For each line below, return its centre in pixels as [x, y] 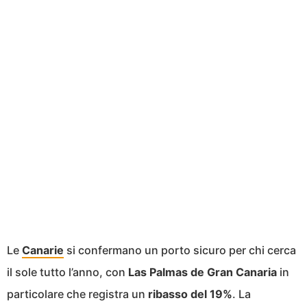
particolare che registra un [77, 294]
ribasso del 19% [190, 294]
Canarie [43, 250]
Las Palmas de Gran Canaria [202, 272]
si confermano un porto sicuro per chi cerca [180, 250]
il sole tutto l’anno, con [67, 272]
